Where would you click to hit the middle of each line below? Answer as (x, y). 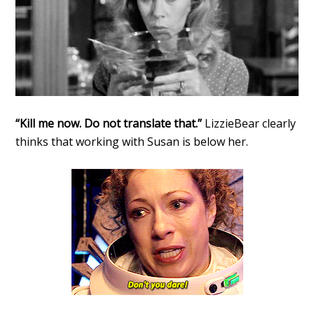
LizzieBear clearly (251, 124)
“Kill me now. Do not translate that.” (110, 124)
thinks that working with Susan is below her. (132, 142)
